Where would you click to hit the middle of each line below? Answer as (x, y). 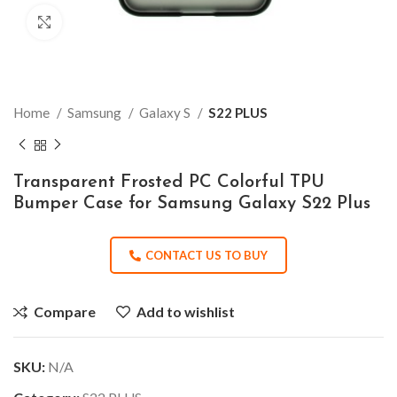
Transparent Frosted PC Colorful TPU (169, 182)
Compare (65, 311)
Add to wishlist (186, 311)
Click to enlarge (106, 22)
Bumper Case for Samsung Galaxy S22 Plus (192, 203)
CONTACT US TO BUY (206, 255)
